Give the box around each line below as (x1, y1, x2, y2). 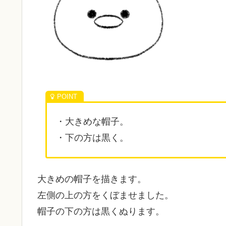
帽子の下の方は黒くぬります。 (37, 206, 164, 216)
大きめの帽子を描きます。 (37, 174, 146, 184)
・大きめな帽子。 (56, 117, 129, 127)
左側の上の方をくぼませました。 (37, 190, 174, 200)
